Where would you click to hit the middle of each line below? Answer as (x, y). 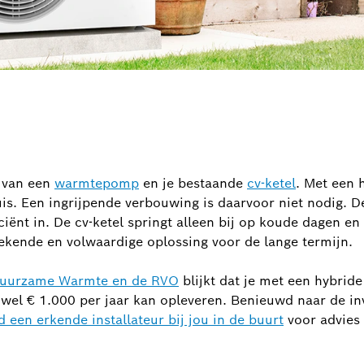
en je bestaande (193, 184)
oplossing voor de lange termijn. (250, 242)
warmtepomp (97, 184)
